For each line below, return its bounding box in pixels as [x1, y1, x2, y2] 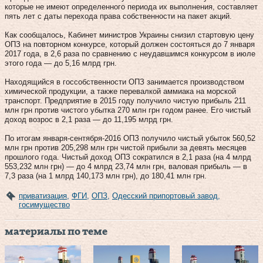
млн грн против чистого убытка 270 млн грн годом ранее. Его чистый [5, 105, 251, 114]
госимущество [19, 200, 70, 209]
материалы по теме [5, 226, 107, 237]
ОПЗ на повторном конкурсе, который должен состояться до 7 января [5, 39, 255, 49]
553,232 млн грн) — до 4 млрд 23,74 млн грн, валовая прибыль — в [5, 161, 247, 171]
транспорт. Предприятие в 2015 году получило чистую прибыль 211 [5, 96, 246, 105]
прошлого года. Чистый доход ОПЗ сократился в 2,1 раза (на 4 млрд [5, 152, 251, 161]
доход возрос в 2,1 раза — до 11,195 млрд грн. [5, 114, 173, 124]
